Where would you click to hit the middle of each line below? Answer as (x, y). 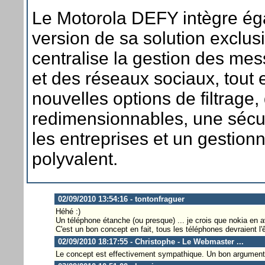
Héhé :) (68, 211)
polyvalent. (75, 159)
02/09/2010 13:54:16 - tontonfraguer (120, 199)
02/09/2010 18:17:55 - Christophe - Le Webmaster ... (149, 241)
